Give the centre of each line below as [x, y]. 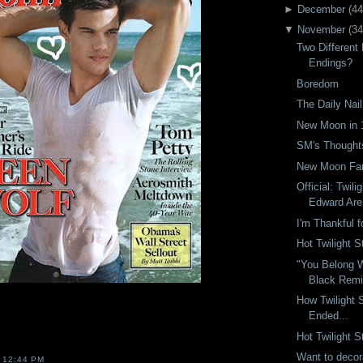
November [321, 30]
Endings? [331, 63]
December [321, 9]
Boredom [318, 83]
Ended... [329, 316]
